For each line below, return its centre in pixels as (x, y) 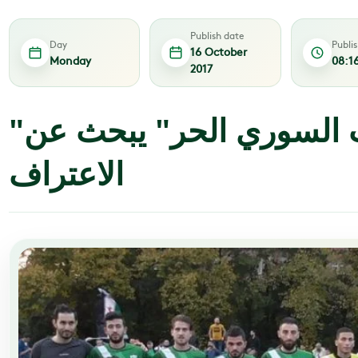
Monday (70, 60)
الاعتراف (66, 171)
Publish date (218, 35)
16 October (219, 51)
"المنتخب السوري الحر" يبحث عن (16, 128)
